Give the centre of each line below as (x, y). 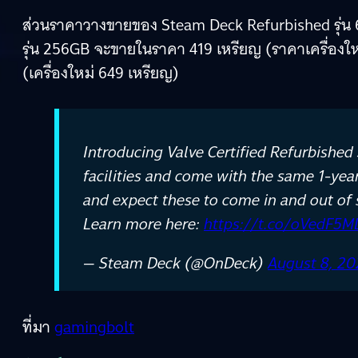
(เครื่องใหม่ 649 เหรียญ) (101, 72)
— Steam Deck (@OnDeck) (175, 263)
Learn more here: (143, 223)
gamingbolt (94, 326)
